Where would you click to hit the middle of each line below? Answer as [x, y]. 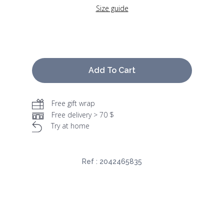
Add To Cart [112, 70]
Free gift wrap [73, 103]
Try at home [70, 126]
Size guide [112, 8]
